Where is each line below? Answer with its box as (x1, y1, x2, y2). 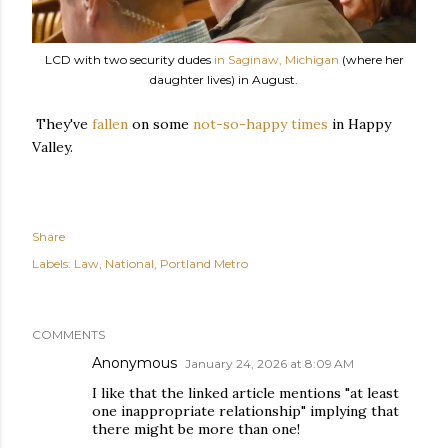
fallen (92, 115, 128, 133)
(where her (338, 52, 404, 67)
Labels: (32, 256, 71, 271)
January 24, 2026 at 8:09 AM (185, 356, 354, 371)
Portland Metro (160, 256, 248, 271)
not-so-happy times (193, 115, 328, 133)
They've (32, 115, 92, 133)
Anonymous (92, 354, 177, 372)
